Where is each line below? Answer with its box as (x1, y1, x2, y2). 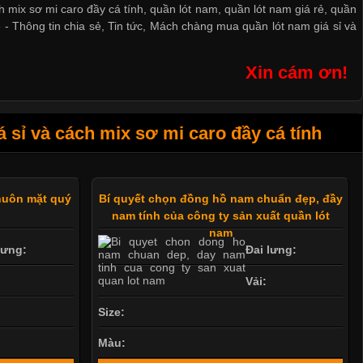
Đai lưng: (245, 243, 297, 257)
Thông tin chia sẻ (11, 19, 101, 32)
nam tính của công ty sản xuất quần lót (111, 208, 330, 222)
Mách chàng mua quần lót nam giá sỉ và (149, 19, 357, 32)
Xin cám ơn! (246, 62, 348, 83)
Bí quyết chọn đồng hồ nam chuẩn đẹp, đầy (98, 191, 343, 205)
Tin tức (108, 19, 143, 32)
